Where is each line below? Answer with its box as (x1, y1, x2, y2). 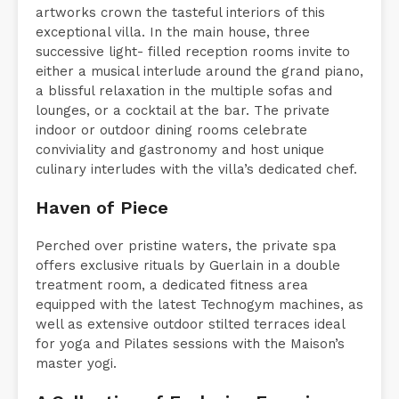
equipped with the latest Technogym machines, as (36, 317, 363, 334)
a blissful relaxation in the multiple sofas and (36, 103, 332, 120)
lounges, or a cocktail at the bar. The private (36, 123, 330, 140)
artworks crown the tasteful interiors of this (36, 25, 325, 42)
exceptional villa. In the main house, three (36, 45, 310, 61)
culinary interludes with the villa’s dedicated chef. (36, 182, 357, 199)
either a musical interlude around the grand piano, (36, 84, 363, 101)
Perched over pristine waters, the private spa (36, 258, 337, 275)
